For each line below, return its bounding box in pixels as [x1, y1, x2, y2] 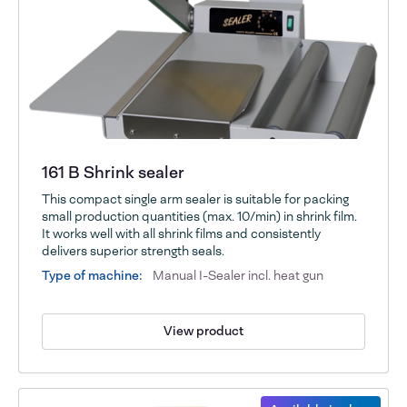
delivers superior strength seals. [42, 242, 225, 259]
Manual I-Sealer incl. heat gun [150, 266, 324, 283]
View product [164, 323, 243, 340]
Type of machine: [42, 266, 144, 283]
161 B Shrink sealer [42, 161, 185, 184]
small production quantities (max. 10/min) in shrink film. [42, 207, 358, 224]
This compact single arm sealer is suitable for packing [42, 190, 350, 207]
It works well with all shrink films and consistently [42, 224, 322, 242]
